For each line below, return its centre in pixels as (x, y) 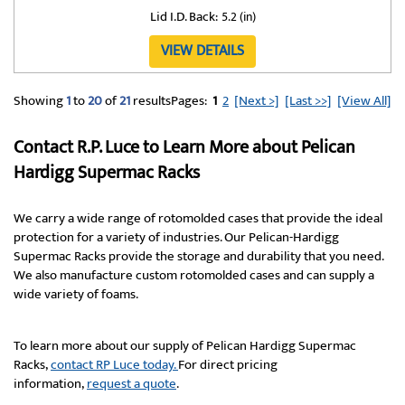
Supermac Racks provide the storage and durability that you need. (198, 256)
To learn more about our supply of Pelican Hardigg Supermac (185, 346)
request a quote (132, 384)
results (151, 101)
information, (50, 384)
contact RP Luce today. (114, 365)
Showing (40, 101)
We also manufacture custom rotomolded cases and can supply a (194, 275)
